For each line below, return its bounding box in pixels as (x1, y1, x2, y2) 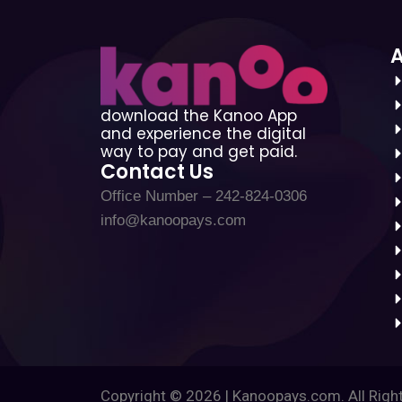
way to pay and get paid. (100, 141, 297, 163)
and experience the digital (100, 123, 306, 145)
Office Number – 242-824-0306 (100, 188, 307, 205)
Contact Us (100, 158, 214, 187)
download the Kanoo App (100, 105, 297, 127)
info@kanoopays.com (100, 212, 246, 230)
